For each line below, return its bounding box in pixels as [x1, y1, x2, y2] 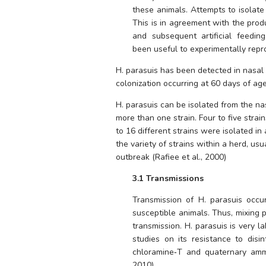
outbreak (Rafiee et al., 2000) [116, 151, 226, 163]
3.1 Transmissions [132, 173, 204, 185]
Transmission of [132, 194, 198, 206]
